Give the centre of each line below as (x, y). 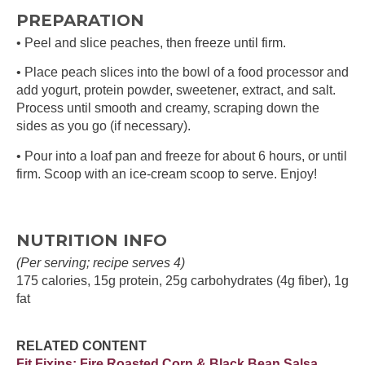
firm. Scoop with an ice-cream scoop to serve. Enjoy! (167, 174)
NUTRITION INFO (92, 240)
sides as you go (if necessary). (103, 126)
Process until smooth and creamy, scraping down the (168, 108)
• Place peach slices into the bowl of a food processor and (182, 73)
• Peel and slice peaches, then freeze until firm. (151, 42)
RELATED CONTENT (81, 345)
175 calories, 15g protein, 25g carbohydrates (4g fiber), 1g (182, 280)
